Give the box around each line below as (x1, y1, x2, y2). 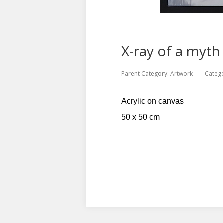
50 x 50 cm (121, 113, 160, 121)
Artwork (170, 69, 193, 78)
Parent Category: (121, 69, 170, 78)
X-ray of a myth (121, 41, 220, 60)
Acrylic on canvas (121, 97, 184, 105)
